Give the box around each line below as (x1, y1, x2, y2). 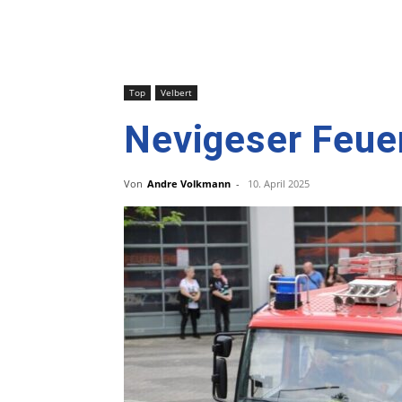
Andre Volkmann (147, 177, 231, 190)
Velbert (161, 86, 192, 99)
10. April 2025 (248, 177, 310, 190)
